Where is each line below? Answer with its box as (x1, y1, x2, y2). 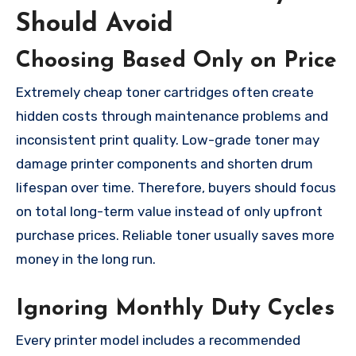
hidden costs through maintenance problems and (16, 108, 328, 125)
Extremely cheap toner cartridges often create (16, 84, 314, 101)
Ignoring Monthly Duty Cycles (16, 298, 335, 321)
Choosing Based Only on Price (16, 49, 337, 72)
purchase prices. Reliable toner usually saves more (16, 227, 335, 244)
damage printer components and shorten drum (16, 156, 313, 172)
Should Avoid (16, 12, 173, 38)
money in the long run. (16, 251, 156, 268)
